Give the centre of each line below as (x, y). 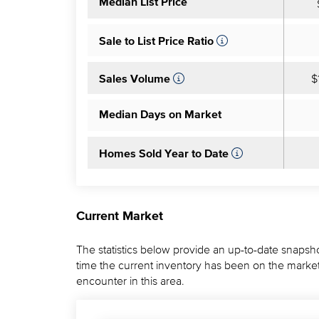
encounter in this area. (130, 281)
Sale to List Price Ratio (156, 42)
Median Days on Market (160, 115)
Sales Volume (135, 80)
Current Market (120, 216)
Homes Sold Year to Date (164, 155)
